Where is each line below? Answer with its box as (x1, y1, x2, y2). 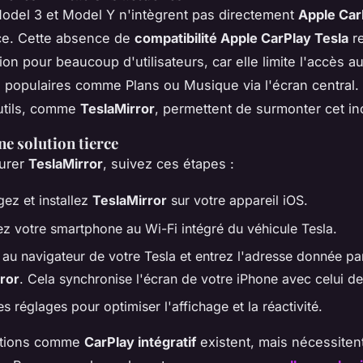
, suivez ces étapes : (103, 156, 234, 173)
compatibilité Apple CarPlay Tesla (135, 30, 348, 47)
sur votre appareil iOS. (167, 192, 308, 209)
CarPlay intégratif (84, 334, 196, 351)
